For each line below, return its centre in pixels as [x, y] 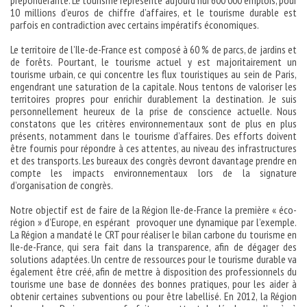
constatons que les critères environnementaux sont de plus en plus [153, 123]
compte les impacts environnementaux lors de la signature [153, 173]
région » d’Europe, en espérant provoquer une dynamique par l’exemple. [153, 222]
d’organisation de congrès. [62, 185]
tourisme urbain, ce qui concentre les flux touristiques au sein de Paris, [153, 74]
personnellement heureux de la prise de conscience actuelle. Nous [153, 111]
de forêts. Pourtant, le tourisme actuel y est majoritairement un [153, 62]
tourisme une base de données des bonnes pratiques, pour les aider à [153, 284]
